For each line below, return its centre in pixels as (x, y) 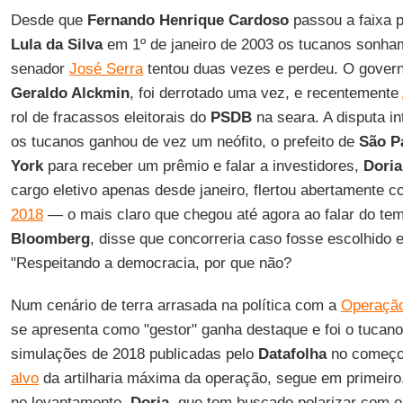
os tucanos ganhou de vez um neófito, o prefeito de (184, 142)
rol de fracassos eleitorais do (110, 117)
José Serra (106, 69)
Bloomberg (50, 239)
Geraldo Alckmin (70, 93)
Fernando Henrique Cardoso (188, 20)
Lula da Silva (56, 45)
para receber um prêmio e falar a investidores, (203, 166)
